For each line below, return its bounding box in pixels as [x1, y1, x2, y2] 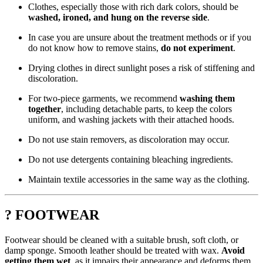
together [28, 104, 61, 114]
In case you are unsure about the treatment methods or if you [28, 32, 251, 43]
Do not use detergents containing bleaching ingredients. [28, 154, 233, 165]
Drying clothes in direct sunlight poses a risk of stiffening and [28, 63, 255, 73]
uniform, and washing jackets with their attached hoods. [28, 114, 234, 125]
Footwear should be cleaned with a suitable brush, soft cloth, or [5, 235, 238, 245]
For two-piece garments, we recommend [28, 93, 180, 104]
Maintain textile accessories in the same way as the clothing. [28, 174, 249, 185]
